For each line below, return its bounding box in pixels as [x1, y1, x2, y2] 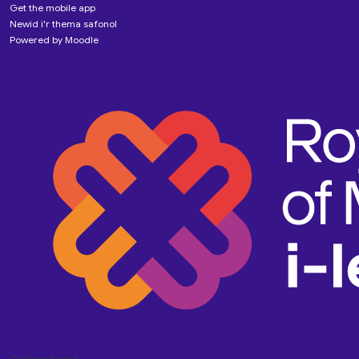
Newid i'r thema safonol [10, 18, 117, 30]
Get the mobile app [10, 2, 95, 14]
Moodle [65, 34, 99, 46]
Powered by [10, 34, 65, 46]
